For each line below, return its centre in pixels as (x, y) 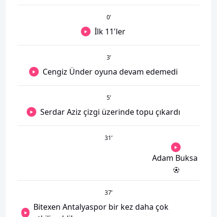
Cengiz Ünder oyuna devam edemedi (110, 71)
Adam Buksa (175, 158)
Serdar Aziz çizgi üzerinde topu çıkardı (110, 112)
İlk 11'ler (110, 31)
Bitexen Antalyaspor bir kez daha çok (101, 207)
